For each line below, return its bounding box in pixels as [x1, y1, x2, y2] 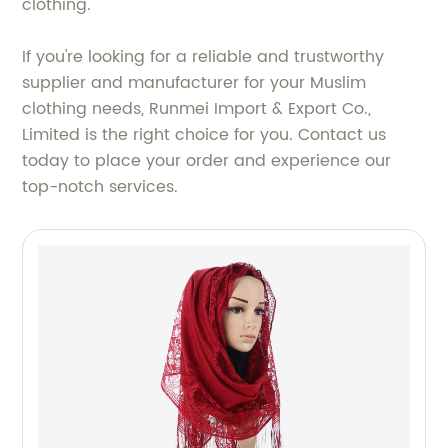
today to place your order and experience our [22, 148, 392, 174]
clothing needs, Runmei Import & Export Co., [22, 96, 372, 122]
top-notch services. [22, 174, 179, 200]
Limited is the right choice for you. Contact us [22, 122, 387, 148]
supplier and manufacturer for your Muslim [22, 70, 367, 96]
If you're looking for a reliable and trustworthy [22, 44, 385, 70]
